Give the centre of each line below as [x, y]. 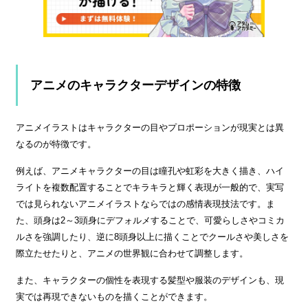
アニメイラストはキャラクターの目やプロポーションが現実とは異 [150, 128]
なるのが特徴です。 [56, 144]
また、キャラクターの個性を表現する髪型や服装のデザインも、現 [150, 280]
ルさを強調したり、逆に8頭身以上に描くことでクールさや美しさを [152, 237]
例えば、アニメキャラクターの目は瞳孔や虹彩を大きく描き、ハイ [150, 171]
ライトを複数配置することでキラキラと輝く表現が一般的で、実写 [150, 188]
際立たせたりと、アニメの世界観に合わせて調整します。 [132, 254]
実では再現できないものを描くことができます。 [114, 297]
